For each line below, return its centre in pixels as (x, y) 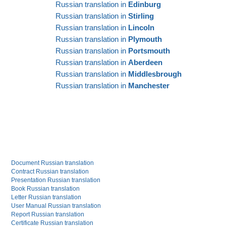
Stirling (141, 16)
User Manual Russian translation (56, 206)
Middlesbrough (155, 74)
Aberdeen (145, 62)
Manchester (149, 85)
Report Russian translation (48, 214)
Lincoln (141, 27)
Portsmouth (149, 50)
